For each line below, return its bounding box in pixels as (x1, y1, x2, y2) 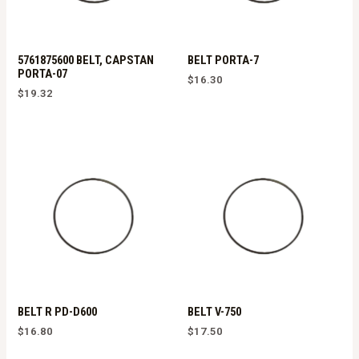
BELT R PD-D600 (18, 305, 98, 320)
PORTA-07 (18, 67, 68, 82)
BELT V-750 (188, 305, 241, 320)
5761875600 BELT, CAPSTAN (18, 53, 155, 68)
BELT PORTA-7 (188, 53, 259, 68)
